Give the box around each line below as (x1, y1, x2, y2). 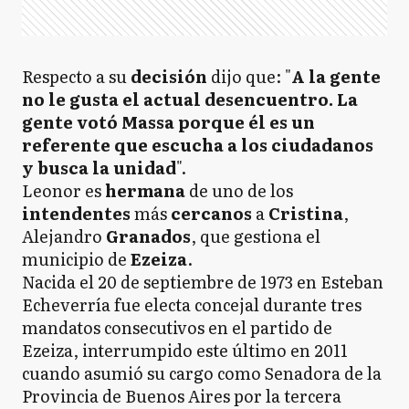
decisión (131, 64, 211, 89)
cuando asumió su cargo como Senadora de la (22, 361, 382, 385)
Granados (106, 224, 191, 248)
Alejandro (22, 224, 106, 248)
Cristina (268, 201, 343, 225)
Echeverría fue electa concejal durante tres (22, 292, 362, 317)
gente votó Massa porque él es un (22, 110, 315, 134)
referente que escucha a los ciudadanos (22, 132, 373, 157)
